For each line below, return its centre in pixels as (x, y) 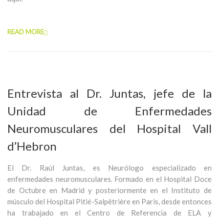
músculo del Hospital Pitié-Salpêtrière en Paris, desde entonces (109, 201)
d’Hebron (32, 146)
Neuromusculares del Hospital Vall (109, 128)
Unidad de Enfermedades (109, 111)
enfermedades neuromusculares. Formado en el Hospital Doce (109, 179)
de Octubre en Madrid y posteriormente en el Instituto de (109, 190)
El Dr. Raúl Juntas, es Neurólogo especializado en (109, 168)
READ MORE (26, 32)
